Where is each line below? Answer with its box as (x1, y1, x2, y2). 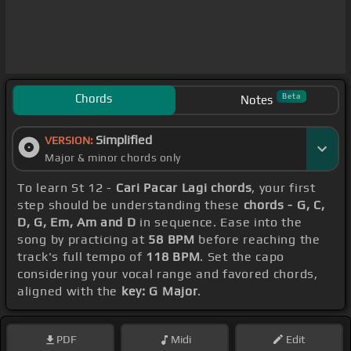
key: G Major (121, 284, 198, 299)
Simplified (96, 132, 152, 148)
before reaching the (194, 232, 320, 248)
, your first (251, 180, 316, 196)
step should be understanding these (17, 197, 244, 213)
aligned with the (17, 284, 121, 299)
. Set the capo (200, 249, 285, 265)
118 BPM (146, 249, 201, 265)
